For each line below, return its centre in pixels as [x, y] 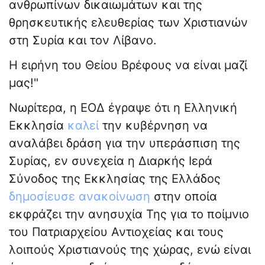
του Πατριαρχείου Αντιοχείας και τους [116, 232]
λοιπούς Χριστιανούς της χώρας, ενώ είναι [130, 250]
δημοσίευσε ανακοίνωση [80, 197]
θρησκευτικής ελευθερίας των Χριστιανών [128, 23]
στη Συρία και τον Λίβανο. [83, 41]
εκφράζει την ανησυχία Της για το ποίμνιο [129, 214]
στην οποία [184, 197]
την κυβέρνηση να [153, 126]
